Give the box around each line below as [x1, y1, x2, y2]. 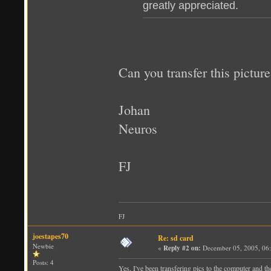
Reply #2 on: [163, 243, 201, 253]
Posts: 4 [33, 257, 54, 267]
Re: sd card [158, 232, 194, 243]
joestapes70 [33, 230, 68, 241]
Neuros [119, 119, 157, 137]
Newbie [33, 241, 54, 250]
